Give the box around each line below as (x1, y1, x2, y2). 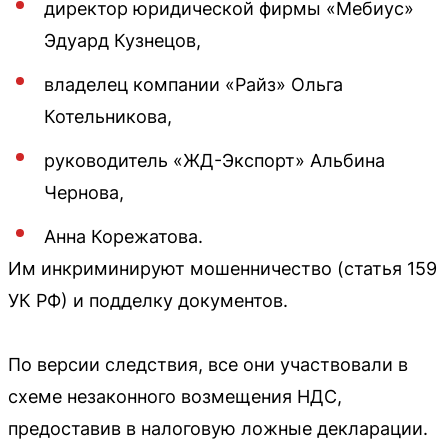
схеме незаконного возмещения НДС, (8, 385, 342, 407)
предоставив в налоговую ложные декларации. (8, 417, 428, 439)
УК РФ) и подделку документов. (8, 289, 288, 311)
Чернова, (44, 181, 124, 203)
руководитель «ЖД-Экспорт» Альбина (44, 149, 385, 171)
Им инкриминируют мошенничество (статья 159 (8, 257, 437, 279)
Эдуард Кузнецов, (44, 29, 201, 51)
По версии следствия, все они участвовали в (8, 353, 408, 375)
